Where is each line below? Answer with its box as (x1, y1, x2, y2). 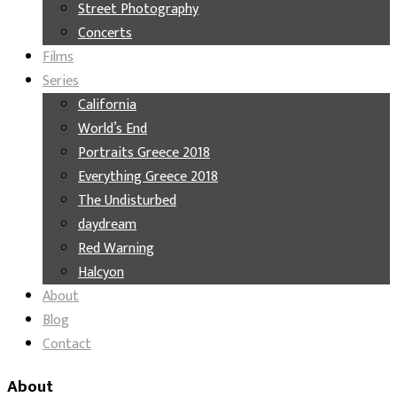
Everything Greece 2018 (78, 165, 218, 189)
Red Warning (78, 237, 154, 261)
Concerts (78, 21, 132, 45)
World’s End (78, 117, 147, 141)
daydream (78, 213, 136, 237)
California (78, 93, 136, 117)
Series (43, 69, 79, 93)
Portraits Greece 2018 (78, 141, 210, 165)
